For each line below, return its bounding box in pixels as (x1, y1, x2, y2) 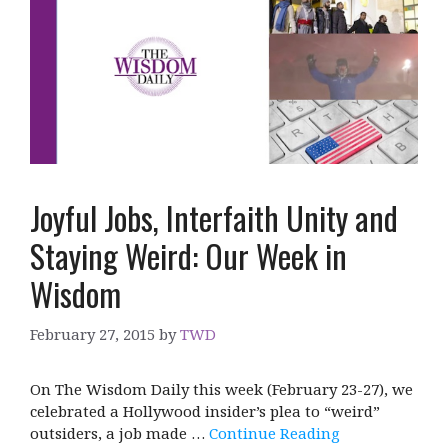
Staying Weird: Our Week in (30, 232, 347, 280)
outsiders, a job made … (30, 422, 209, 443)
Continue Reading (209, 422, 340, 443)
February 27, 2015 (30, 323, 155, 344)
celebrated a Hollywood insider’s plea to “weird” (30, 400, 380, 421)
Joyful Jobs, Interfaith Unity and (30, 194, 398, 242)
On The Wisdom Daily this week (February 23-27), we (30, 378, 413, 399)
